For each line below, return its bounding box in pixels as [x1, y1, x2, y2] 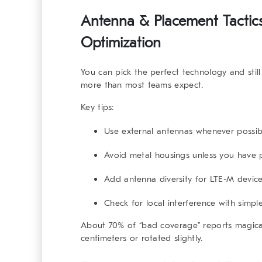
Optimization [81, 34, 161, 52]
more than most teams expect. [81, 80, 204, 91]
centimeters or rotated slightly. [81, 233, 203, 244]
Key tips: [81, 102, 114, 113]
